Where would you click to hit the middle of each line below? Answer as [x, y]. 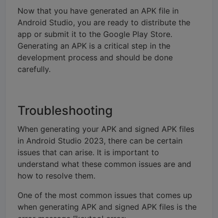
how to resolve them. [56, 175]
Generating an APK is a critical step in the [94, 45]
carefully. [34, 69]
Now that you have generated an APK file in [98, 10]
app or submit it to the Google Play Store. [95, 34]
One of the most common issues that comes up [105, 195]
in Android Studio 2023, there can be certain [100, 140]
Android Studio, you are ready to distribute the [104, 22]
